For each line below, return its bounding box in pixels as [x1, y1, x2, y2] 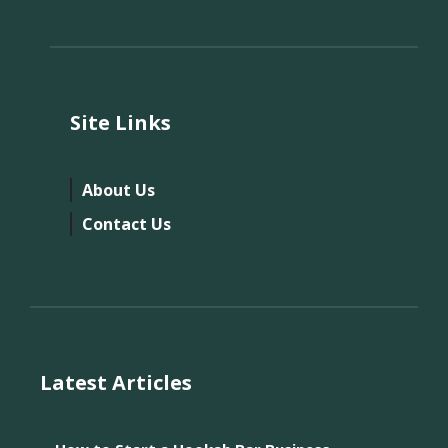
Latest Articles [40, 368, 192, 396]
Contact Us [82, 212, 171, 235]
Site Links [70, 108, 171, 136]
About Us [82, 178, 155, 201]
